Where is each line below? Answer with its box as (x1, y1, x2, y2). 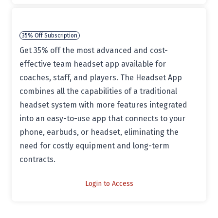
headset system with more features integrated (19, 100, 187, 109)
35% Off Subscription (22, 32, 77, 39)
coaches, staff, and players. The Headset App (19, 73, 182, 82)
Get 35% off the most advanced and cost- (19, 46, 168, 55)
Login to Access (85, 180, 133, 188)
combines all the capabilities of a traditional (19, 87, 177, 96)
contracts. (19, 155, 55, 164)
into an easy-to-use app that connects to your (19, 114, 185, 123)
